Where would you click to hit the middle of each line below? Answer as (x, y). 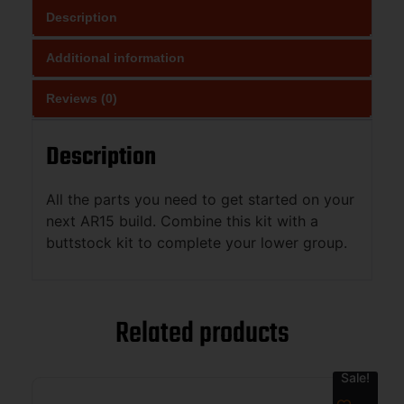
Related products (202, 335)
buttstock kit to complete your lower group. (197, 242)
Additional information (115, 57)
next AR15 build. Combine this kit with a (182, 220)
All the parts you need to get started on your (200, 199)
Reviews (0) (82, 98)
